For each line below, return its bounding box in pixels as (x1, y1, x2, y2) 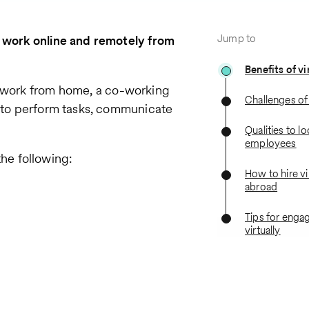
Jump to (217, 30, 257, 46)
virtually (245, 222, 281, 237)
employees (245, 135, 297, 150)
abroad (245, 179, 278, 194)
